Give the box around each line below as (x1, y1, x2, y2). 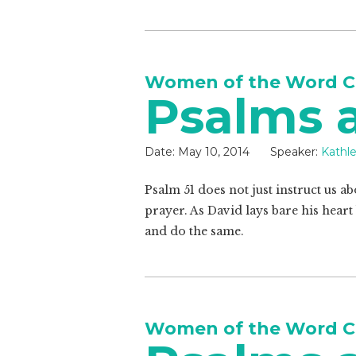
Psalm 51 (145, 183, 195, 197)
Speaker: (270, 145, 318, 159)
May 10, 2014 (178, 145, 250, 159)
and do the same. (145, 224, 244, 238)
